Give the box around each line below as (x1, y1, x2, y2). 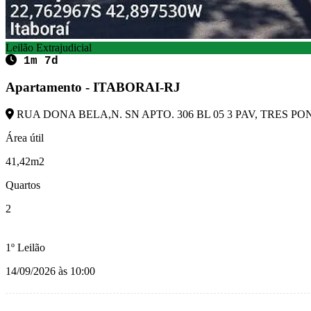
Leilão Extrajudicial (6, 41, 92, 53)
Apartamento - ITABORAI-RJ (6, 80, 180, 95)
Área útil (6, 131, 44, 144)
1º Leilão (6, 241, 45, 253)
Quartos (6, 178, 40, 191)
